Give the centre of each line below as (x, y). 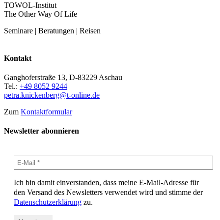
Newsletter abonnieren (41, 131)
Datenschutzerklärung (48, 202)
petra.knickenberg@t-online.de (52, 95)
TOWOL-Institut (30, 5)
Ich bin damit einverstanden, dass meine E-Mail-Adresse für (106, 183)
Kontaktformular (46, 111)
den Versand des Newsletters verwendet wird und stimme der (108, 192)
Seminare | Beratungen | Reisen (52, 31)
